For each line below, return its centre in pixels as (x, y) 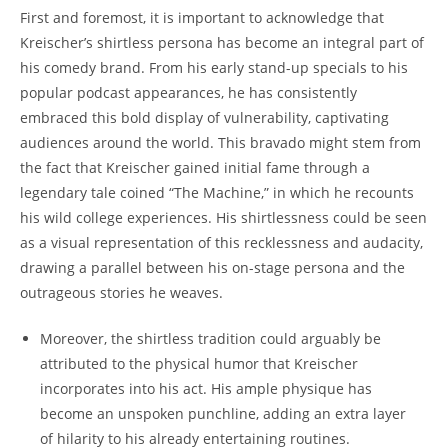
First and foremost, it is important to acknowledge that (202, 17)
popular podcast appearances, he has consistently (188, 92)
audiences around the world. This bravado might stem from (220, 142)
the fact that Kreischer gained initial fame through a (195, 167)
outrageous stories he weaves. (121, 292)
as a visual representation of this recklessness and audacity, (221, 242)
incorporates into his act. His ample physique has (206, 388)
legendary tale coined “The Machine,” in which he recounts (217, 192)
